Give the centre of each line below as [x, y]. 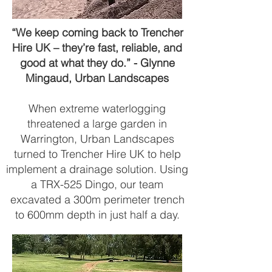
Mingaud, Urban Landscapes [97, 78]
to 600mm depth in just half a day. [97, 215]
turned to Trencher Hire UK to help [97, 154]
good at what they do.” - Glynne [97, 63]
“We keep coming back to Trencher [97, 32]
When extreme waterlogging [97, 108]
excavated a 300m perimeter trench [97, 199]
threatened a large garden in [97, 124]
